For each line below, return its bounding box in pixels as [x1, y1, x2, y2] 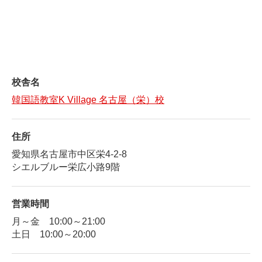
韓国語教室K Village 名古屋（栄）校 [12, 95, 164, 106]
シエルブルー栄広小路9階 [12, 163, 120, 173]
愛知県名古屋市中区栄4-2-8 [12, 150, 127, 160]
